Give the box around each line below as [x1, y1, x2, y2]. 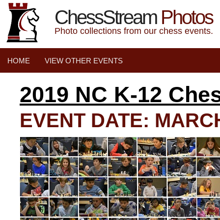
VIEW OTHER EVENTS [45, 56, 123, 65]
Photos [157, 6, 213, 28]
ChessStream [55, 6, 157, 28]
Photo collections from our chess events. [55, 26, 213, 36]
